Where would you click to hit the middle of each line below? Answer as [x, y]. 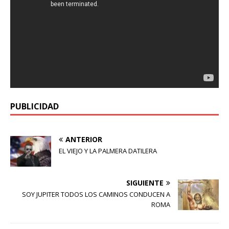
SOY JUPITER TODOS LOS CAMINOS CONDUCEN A [96, 194]
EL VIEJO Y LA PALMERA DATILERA [108, 151]
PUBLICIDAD [35, 107]
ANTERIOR [84, 140]
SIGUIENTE [145, 183]
